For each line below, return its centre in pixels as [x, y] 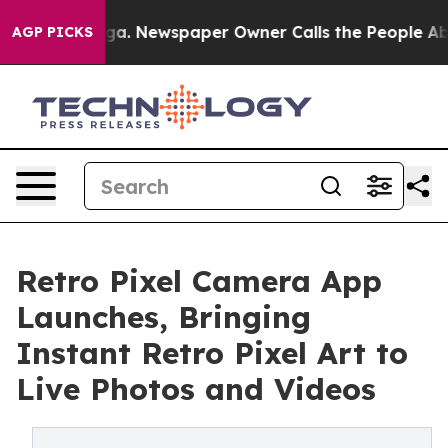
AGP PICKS [52, 32]
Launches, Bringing [163, 317]
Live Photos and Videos [196, 389]
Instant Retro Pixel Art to [212, 353]
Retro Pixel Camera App [199, 281]
